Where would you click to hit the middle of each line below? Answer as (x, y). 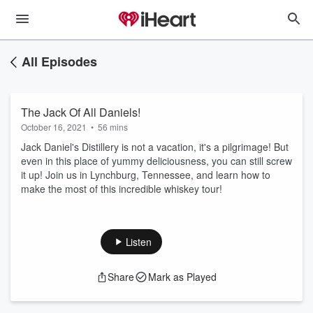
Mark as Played (182, 277)
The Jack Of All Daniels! (81, 112)
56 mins (113, 127)
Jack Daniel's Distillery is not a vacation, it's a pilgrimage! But (155, 147)
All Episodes (59, 61)
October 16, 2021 (54, 127)
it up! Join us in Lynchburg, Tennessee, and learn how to (146, 175)
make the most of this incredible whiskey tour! (123, 189)
